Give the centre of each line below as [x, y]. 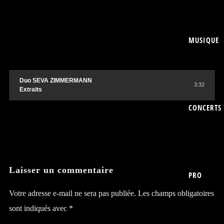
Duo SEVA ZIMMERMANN [55, 80]
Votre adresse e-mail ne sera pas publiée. [72, 193]
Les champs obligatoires [176, 193]
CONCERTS [205, 107]
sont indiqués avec [39, 208]
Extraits [30, 89]
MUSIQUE [204, 40]
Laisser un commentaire [61, 170]
